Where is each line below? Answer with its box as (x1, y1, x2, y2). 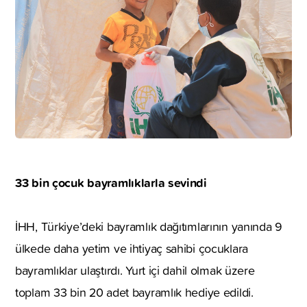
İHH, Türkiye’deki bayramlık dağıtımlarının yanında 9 (15, 218, 283, 236)
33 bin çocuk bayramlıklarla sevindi (15, 173, 207, 192)
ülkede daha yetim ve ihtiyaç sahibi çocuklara (15, 240, 249, 258)
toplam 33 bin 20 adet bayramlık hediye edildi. (15, 284, 257, 302)
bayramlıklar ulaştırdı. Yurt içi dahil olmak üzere (15, 262, 255, 280)
